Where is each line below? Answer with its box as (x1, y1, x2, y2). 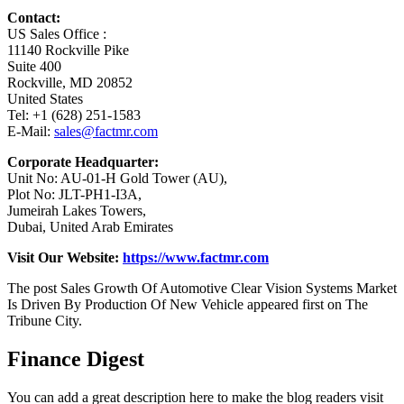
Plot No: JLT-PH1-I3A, (7, 187, 142, 203)
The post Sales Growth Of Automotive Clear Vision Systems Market (7, 280, 397, 297)
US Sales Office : (7, 26, 106, 42)
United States (7, 91, 83, 107)
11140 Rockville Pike (7, 42, 129, 59)
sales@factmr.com (54, 124, 158, 140)
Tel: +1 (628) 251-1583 (7, 107, 141, 124)
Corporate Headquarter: (7, 154, 159, 170)
